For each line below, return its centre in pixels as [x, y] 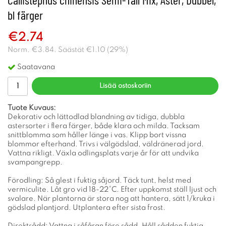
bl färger [25, 15]
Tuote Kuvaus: [32, 108]
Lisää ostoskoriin [125, 86]
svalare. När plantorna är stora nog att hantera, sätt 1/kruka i [111, 199]
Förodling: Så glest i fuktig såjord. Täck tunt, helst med [99, 180]
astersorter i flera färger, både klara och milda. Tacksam [104, 126]
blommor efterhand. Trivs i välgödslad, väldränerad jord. [106, 144]
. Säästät [70, 50]
